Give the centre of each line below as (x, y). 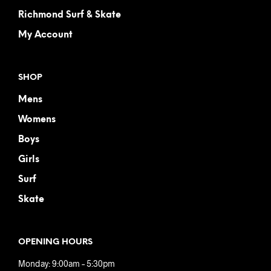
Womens (37, 120)
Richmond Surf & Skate (70, 15)
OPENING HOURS (55, 243)
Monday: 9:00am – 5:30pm (67, 264)
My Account (45, 35)
